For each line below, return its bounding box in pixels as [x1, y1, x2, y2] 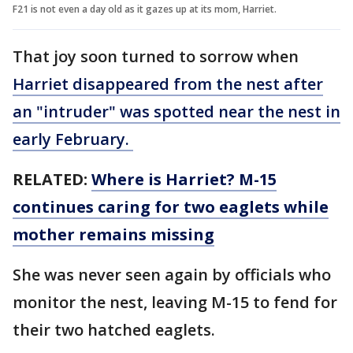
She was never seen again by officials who [13, 263, 331, 285]
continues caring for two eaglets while [13, 195, 329, 217]
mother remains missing [13, 223, 214, 245]
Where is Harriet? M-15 [91, 168, 277, 190]
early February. [13, 128, 133, 150]
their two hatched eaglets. [13, 318, 219, 340]
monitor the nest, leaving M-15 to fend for [13, 291, 337, 313]
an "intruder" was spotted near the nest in [13, 100, 340, 122]
